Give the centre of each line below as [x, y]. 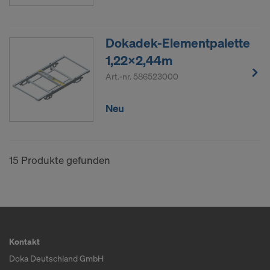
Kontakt [24, 242]
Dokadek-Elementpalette [178, 43]
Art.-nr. [119, 77]
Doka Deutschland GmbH [56, 259]
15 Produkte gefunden [60, 160]
